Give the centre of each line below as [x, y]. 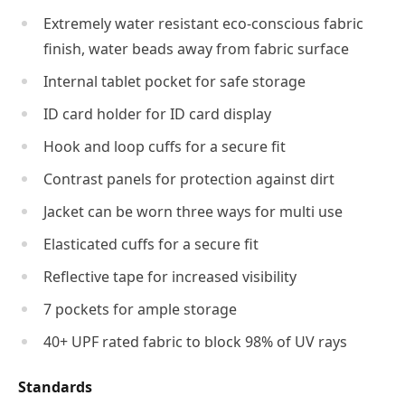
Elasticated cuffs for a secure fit [151, 244]
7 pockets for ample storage [140, 309]
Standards [55, 386]
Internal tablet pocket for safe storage [174, 81]
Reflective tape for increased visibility [170, 276]
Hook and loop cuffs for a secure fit [165, 146]
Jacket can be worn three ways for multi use [193, 211]
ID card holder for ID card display [157, 113]
